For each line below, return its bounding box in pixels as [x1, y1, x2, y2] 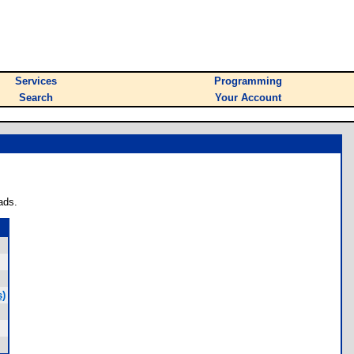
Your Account [215, 92, 281, 104]
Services [15, 75, 57, 87]
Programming [214, 75, 282, 87]
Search [19, 92, 53, 104]
